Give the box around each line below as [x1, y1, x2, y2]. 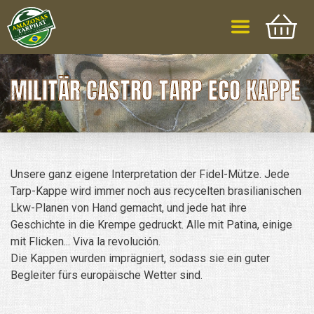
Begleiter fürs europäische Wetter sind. [11, 268, 203, 282]
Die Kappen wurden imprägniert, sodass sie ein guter [11, 251, 270, 265]
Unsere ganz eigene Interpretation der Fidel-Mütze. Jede [11, 167, 289, 181]
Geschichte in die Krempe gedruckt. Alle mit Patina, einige [11, 217, 292, 231]
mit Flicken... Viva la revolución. [11, 234, 161, 248]
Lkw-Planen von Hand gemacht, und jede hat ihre [11, 200, 247, 214]
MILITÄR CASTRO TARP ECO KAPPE [11, 71, 301, 108]
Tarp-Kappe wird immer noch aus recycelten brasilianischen [11, 184, 301, 198]
